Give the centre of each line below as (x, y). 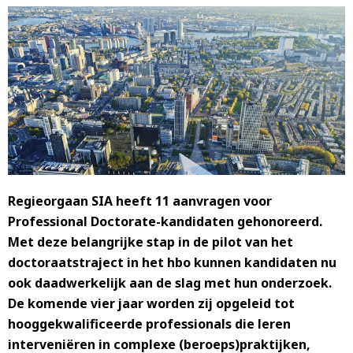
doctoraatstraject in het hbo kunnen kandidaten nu (172, 262)
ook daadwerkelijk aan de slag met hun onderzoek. (170, 283)
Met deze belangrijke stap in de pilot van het (150, 242)
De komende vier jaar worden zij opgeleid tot (151, 303)
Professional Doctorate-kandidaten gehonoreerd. (165, 221)
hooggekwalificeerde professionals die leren (149, 324)
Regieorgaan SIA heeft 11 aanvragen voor (140, 201)
